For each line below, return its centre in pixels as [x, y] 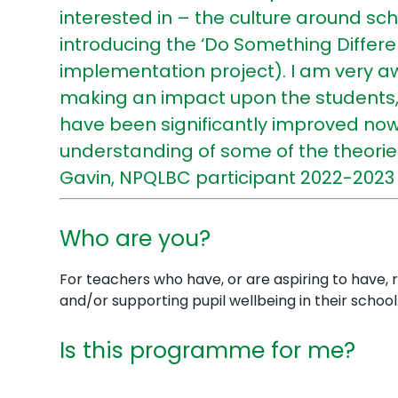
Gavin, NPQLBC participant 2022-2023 [227, 178]
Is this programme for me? [208, 350]
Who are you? [135, 239]
